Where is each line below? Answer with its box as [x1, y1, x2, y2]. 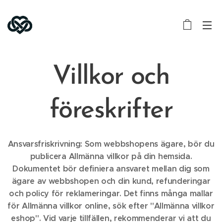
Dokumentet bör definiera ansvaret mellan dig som [12, 164, 210, 174]
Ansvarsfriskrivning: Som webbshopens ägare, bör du [7, 139, 215, 149]
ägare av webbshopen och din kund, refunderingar [11, 176, 211, 186]
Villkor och [52, 64, 170, 90]
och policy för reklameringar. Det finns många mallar [9, 188, 213, 199]
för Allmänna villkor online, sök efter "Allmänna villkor [7, 201, 215, 211]
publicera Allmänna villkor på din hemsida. [30, 151, 192, 162]
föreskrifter [50, 98, 172, 124]
